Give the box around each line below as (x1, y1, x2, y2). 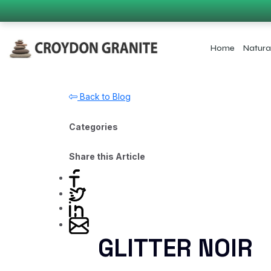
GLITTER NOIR (98, 232, 253, 264)
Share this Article (69, 151, 145, 162)
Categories (69, 122, 118, 132)
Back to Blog (77, 91, 131, 102)
